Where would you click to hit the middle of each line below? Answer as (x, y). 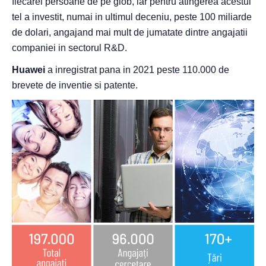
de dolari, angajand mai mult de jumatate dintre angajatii (130, 33)
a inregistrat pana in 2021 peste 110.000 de (137, 70)
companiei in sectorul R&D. (69, 48)
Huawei (28, 70)
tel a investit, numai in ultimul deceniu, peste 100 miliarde (132, 17)
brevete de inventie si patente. (75, 85)
